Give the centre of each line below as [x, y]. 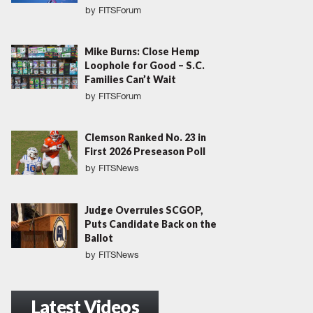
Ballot [99, 238]
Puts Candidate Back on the [151, 224]
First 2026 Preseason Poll [145, 151]
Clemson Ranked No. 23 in [145, 137]
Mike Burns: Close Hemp [142, 51]
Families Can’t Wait [130, 79]
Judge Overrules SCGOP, [144, 210]
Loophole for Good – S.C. [145, 65]
